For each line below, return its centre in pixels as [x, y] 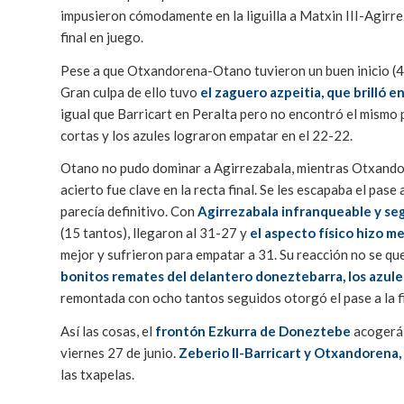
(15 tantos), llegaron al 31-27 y [155, 233]
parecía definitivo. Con [129, 211]
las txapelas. [97, 375]
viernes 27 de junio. [119, 353]
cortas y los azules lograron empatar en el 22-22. [208, 135]
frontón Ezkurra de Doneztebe [253, 331]
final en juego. [102, 37]
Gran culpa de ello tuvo [130, 92]
